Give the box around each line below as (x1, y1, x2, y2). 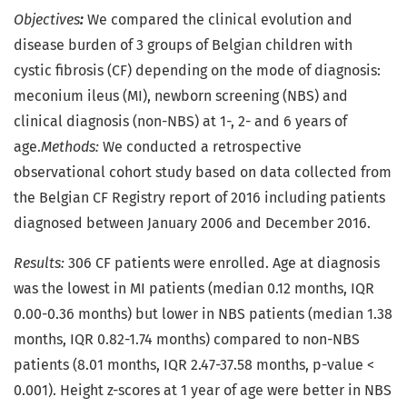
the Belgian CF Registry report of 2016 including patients (14, 189, 385, 207)
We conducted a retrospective (103, 138, 302, 156)
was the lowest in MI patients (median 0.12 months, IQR (14, 280, 374, 298)
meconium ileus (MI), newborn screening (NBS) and (14, 87, 348, 105)
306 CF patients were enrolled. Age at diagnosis (68, 254, 380, 273)
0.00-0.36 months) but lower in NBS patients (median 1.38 (14, 305, 392, 323)
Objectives (14, 11, 80, 29)
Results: (14, 254, 68, 273)
